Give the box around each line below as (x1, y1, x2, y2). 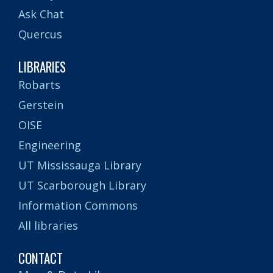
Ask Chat (18, 6, 64, 21)
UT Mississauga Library (18, 157, 141, 172)
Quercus (18, 26, 62, 41)
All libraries (18, 218, 78, 233)
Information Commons (18, 197, 138, 213)
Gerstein (18, 97, 63, 112)
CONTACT (18, 249, 63, 268)
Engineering (18, 137, 81, 152)
